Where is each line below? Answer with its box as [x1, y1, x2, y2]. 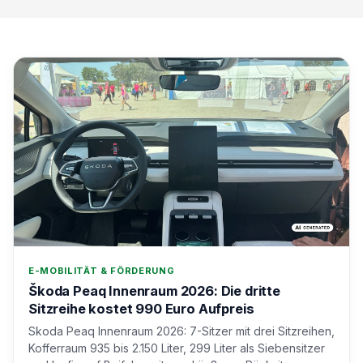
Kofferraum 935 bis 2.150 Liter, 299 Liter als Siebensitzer [28, 340, 325, 355]
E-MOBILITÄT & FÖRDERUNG [28, 264, 175, 276]
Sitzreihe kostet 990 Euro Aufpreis [28, 300, 254, 317]
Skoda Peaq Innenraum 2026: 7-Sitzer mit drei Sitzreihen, [28, 323, 335, 338]
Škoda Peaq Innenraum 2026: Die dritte [28, 282, 280, 299]
